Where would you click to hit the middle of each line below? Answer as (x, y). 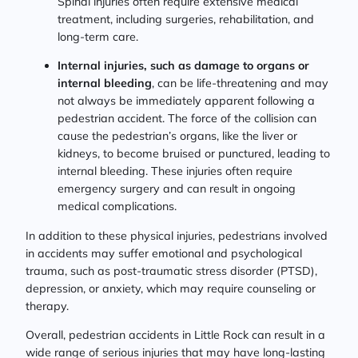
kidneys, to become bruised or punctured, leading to (194, 154)
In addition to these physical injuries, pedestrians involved (177, 235)
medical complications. (117, 207)
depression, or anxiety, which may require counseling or (171, 288)
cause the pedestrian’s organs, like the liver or (177, 136)
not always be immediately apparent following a (186, 101)
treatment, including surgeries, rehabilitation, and (186, 20)
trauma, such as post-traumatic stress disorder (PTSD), (171, 270)
